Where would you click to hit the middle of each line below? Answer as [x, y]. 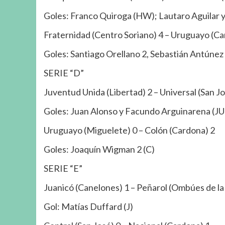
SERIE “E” [63, 168]
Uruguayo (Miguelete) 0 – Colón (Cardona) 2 [129, 130]
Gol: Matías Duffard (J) [88, 206]
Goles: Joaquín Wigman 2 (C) [99, 149]
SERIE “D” [64, 73]
